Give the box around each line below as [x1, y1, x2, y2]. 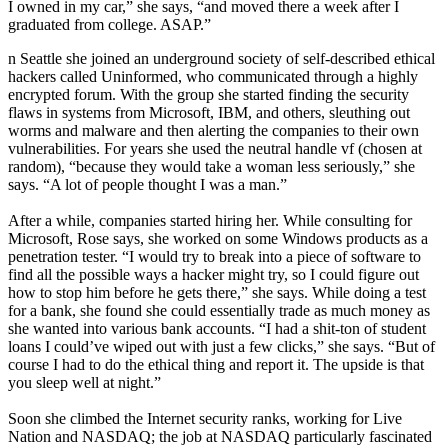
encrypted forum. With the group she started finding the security [8, 86, 409, 104]
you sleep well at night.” [8, 374, 161, 392]
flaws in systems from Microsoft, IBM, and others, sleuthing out [8, 104, 410, 122]
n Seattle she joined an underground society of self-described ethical [8, 50, 435, 68]
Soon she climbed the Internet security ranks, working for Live [8, 410, 402, 428]
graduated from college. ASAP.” [8, 16, 211, 34]
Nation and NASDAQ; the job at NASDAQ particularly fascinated [8, 428, 432, 446]
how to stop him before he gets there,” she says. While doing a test [8, 284, 426, 302]
